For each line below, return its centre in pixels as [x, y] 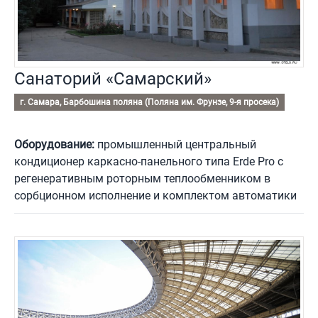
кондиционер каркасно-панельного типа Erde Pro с [149, 161]
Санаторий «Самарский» [113, 78]
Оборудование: [54, 144]
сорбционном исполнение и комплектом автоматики [155, 195]
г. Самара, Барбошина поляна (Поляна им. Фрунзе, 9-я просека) [149, 102]
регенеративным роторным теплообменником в [142, 178]
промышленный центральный [175, 144]
